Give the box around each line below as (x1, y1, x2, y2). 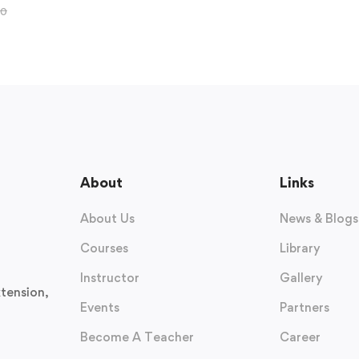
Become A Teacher (79, 329, 194, 345)
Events (79, 300, 119, 316)
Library (279, 240, 321, 256)
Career (279, 329, 321, 345)
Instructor (79, 270, 139, 286)
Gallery (279, 270, 323, 286)
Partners (279, 300, 329, 316)
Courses (79, 240, 128, 256)
